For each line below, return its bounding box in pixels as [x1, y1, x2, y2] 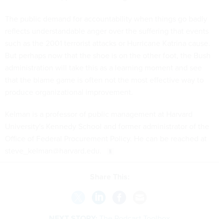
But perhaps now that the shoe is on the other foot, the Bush [5, 49, 211, 61]
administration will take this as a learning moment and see [5, 62, 202, 73]
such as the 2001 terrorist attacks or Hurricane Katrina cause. [5, 37, 210, 49]
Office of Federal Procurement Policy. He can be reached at [5, 132, 207, 144]
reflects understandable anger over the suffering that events [5, 25, 209, 37]
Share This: [94, 171, 130, 182]
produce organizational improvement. [5, 86, 133, 98]
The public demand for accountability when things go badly [5, 13, 207, 24]
